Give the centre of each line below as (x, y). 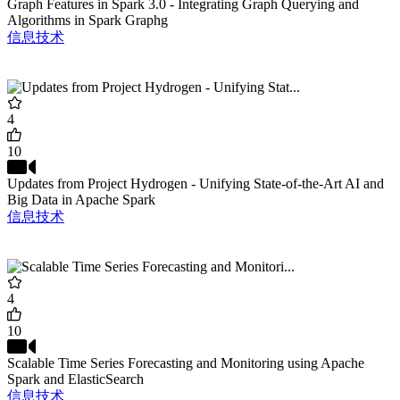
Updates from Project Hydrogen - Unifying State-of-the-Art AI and (196, 184)
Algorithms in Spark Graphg (87, 21)
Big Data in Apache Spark (81, 200)
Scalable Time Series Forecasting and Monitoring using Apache (186, 363)
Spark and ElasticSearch (75, 379)
